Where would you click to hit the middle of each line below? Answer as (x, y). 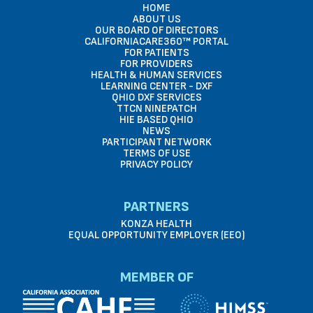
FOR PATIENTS (156, 53)
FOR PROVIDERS (156, 64)
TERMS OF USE (156, 153)
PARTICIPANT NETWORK (156, 142)
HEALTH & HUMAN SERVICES (156, 75)
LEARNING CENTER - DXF (156, 86)
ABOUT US (156, 19)
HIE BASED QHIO (156, 120)
